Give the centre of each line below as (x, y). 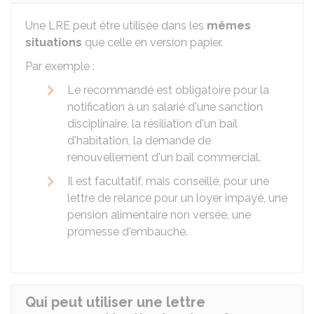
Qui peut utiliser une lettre (115, 302)
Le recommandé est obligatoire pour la (168, 90)
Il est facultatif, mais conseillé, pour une (168, 181)
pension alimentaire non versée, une (159, 215)
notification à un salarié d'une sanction (165, 107)
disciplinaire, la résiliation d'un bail (152, 124)
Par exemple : (60, 66)
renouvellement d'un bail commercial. (164, 157)
